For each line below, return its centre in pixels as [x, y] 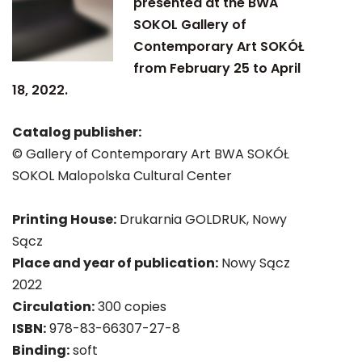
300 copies [130, 307]
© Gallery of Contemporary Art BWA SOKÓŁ [151, 154]
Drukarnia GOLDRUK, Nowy [202, 219]
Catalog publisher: [77, 132]
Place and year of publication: [115, 263]
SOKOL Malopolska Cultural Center [122, 176]
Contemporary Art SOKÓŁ [219, 46]
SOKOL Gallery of [190, 25]
